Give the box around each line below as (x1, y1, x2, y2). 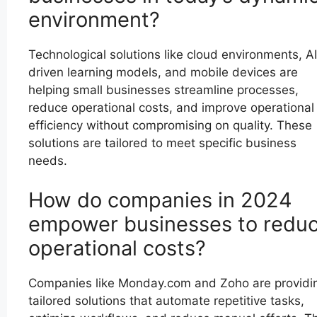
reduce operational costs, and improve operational (28, 100, 314, 115)
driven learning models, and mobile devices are (28, 65, 298, 80)
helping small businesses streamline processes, (28, 83, 299, 98)
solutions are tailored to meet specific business (28, 136, 296, 151)
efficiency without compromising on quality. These (28, 118, 312, 133)
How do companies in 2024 (28, 187, 292, 212)
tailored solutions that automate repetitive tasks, (28, 293, 304, 308)
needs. (28, 154, 67, 168)
